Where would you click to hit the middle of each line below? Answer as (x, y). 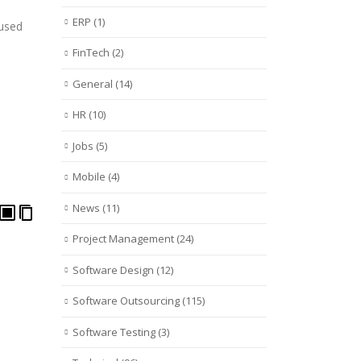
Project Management (123, 239)
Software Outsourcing (126, 301)
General (93, 83)
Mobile (89, 177)
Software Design (113, 270)
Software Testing (114, 332)
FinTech (91, 53)
